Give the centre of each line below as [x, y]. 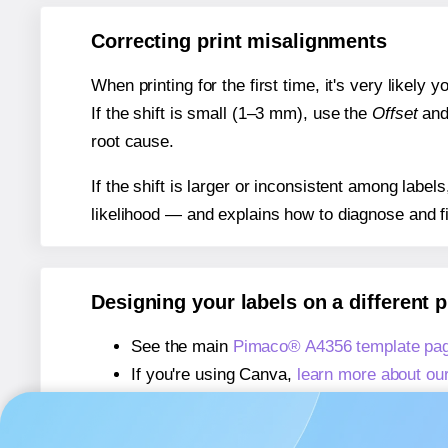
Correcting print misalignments [239, 41]
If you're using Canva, [214, 375]
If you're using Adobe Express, [246, 431]
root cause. [132, 142]
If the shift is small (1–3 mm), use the [231, 114]
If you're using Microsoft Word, [247, 403]
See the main [182, 347]
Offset [395, 114]
